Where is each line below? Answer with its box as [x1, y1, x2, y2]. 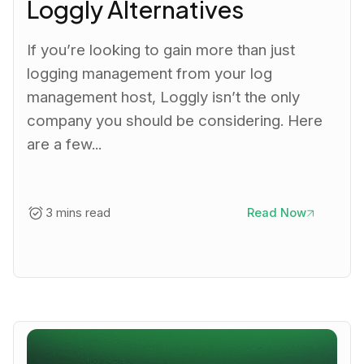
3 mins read [45, 206, 110, 220]
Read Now [246, 206, 306, 220]
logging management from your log [27, 63, 273, 83]
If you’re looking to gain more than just [27, 40, 296, 59]
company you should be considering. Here [27, 110, 323, 130]
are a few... [27, 134, 102, 154]
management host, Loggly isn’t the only [27, 87, 301, 106]
